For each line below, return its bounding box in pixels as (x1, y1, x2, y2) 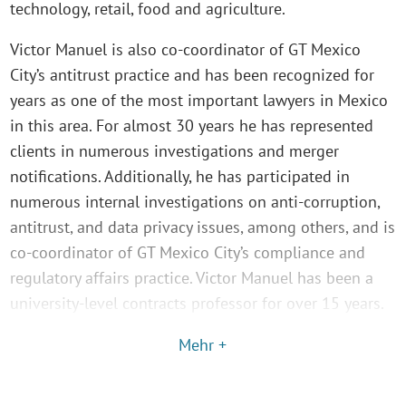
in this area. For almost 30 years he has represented (10, 115, 374, 137)
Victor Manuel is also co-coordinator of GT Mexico (10, 39, 362, 61)
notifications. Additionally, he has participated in (10, 166, 351, 188)
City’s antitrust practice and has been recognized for (10, 64, 375, 86)
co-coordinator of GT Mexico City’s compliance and (10, 242, 366, 264)
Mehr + (179, 333, 227, 355)
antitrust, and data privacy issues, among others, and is (10, 217, 396, 238)
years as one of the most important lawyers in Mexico (10, 90, 389, 111)
